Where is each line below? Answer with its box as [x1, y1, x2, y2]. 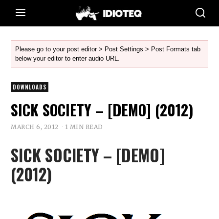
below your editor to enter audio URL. [15, 55, 120, 62]
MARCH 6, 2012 [11, 123, 59, 131]
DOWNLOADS [13, 83, 47, 91]
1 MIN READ [65, 123, 103, 131]
